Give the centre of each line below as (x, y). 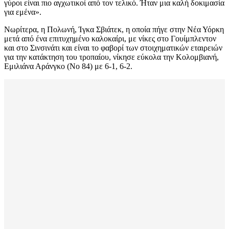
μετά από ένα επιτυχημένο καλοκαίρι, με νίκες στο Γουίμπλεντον (110, 39)
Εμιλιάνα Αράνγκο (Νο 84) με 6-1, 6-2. (68, 66)
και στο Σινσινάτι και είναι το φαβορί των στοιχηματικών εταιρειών (113, 48)
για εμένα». (23, 12)
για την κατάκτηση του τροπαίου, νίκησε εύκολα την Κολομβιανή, (111, 57)
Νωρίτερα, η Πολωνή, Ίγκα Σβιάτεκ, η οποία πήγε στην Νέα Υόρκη (114, 30)
